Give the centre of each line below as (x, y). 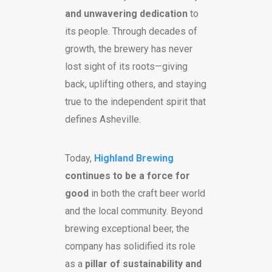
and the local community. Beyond (134, 211)
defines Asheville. (103, 119)
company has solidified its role (130, 246)
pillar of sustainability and (143, 263)
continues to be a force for (127, 175)
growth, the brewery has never (128, 49)
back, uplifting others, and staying (135, 84)
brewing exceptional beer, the (127, 228)
